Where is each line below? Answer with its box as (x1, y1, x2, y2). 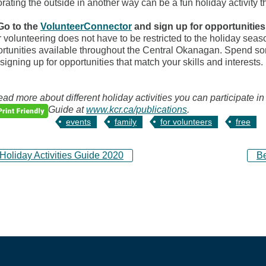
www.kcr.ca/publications (86, 104, 187, 115)
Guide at (48, 104, 86, 115)
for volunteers (160, 116, 212, 126)
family (115, 116, 137, 126)
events (66, 116, 91, 126)
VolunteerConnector (40, 21, 132, 31)
